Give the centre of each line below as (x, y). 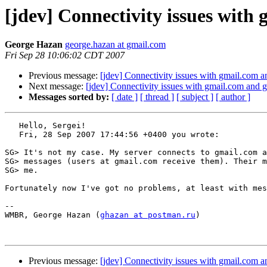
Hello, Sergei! (48, 126)
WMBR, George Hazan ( (52, 215)
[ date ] (125, 97)
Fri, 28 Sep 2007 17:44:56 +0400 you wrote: (112, 135)
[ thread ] (157, 97)
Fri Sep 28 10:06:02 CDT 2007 (65, 55)
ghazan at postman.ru (148, 215)
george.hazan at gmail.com (115, 45)
